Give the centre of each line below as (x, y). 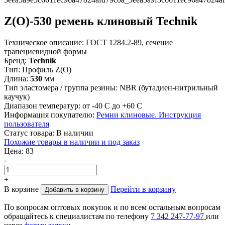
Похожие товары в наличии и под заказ (72, 142)
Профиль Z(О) (47, 69)
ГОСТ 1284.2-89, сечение (129, 42)
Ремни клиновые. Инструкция (149, 115)
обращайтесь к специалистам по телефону (77, 216)
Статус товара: (29, 133)
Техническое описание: (44, 42)
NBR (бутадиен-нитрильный (169, 87)
